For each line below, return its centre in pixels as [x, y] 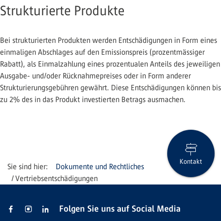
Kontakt [191, 161]
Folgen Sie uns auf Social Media [120, 209]
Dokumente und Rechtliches [100, 166]
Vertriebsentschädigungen [57, 178]
